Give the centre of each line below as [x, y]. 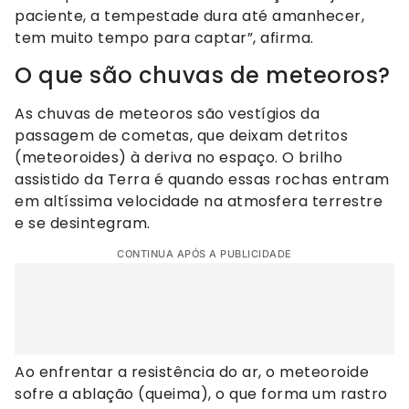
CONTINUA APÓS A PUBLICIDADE [204, 254]
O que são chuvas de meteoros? [203, 75]
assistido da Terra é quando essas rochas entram [202, 179]
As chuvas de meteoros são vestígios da [167, 113]
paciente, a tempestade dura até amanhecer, [189, 16]
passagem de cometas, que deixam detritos [181, 135]
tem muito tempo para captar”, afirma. [164, 38]
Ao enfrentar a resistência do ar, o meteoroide [192, 372]
